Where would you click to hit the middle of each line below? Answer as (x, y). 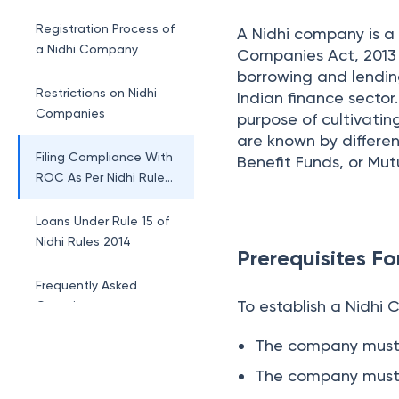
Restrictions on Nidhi (96, 93)
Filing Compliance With (104, 157)
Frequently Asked (86, 285)
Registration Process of (105, 28)
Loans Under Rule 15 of (102, 221)
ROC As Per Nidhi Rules (103, 177)
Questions (66, 305)
